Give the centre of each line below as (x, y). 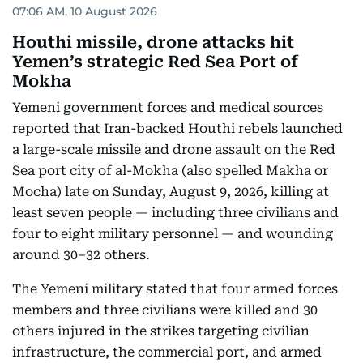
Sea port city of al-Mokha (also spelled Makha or (170, 171)
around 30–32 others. (81, 255)
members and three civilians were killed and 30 (165, 310)
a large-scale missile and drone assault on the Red (174, 149)
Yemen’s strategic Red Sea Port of (155, 62)
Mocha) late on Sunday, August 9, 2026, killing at (171, 192)
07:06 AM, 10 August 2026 (85, 11)
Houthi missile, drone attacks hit (153, 42)
